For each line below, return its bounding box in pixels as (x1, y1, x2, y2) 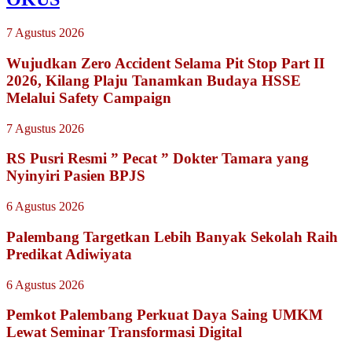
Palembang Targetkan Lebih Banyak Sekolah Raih (6, 228, 338, 245)
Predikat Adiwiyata (6, 245, 132, 262)
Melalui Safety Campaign (6, 89, 171, 106)
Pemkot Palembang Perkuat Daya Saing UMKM (6, 306, 323, 324)
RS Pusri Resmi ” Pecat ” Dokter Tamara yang (6, 150, 309, 167)
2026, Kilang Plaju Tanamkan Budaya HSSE (6, 71, 301, 89)
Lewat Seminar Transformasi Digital (6, 324, 242, 341)
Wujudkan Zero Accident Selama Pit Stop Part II (6, 54, 324, 71)
